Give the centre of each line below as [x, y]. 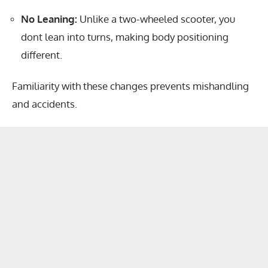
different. [42, 54]
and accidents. [45, 104]
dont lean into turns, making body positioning [125, 36]
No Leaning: [49, 19]
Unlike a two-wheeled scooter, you [156, 19]
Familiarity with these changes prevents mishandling [130, 86]
